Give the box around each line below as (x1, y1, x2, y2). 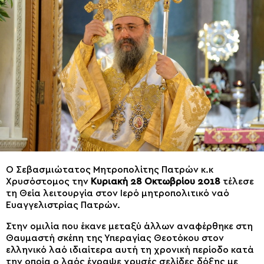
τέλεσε (220, 176, 254, 186)
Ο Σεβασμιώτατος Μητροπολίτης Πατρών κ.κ (6, 164, 213, 174)
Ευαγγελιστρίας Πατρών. (6, 200, 120, 210)
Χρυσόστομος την (6, 176, 91, 186)
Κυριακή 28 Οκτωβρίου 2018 (91, 176, 220, 186)
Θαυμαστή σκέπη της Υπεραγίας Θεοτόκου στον (6, 233, 224, 243)
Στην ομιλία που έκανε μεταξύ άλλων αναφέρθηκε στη (6, 221, 253, 231)
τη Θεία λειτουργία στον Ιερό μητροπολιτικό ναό (6, 188, 229, 198)
